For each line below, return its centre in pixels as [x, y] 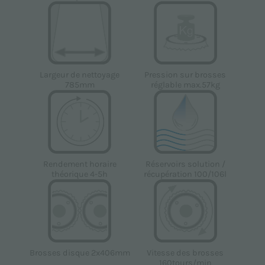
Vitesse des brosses [185, 253]
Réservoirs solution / [185, 164]
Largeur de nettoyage [80, 75]
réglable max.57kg [185, 85]
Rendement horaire [80, 164]
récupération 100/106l [185, 174]
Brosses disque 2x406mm [80, 253]
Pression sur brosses [185, 75]
